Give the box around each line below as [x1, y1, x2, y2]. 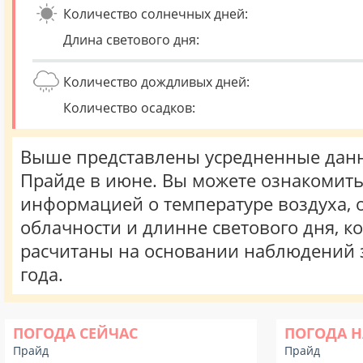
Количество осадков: [63, 99, 195, 117]
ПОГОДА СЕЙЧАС [13, 323, 138, 343]
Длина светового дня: [63, 31, 199, 49]
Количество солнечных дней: [63, 5, 248, 23]
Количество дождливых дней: [63, 73, 250, 91]
